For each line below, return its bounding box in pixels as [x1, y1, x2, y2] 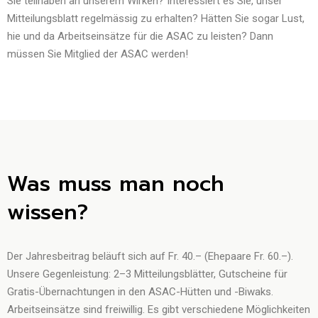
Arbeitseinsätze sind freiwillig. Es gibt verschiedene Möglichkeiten [7, 303, 310, 316]
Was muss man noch [7, 168, 224, 200]
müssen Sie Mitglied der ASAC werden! [7, 48, 188, 60]
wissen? [7, 196, 88, 229]
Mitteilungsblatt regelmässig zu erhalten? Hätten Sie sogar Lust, [7, 12, 305, 25]
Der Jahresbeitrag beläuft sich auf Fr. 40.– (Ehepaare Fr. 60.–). [7, 250, 293, 263]
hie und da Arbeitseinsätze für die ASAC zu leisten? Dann [7, 30, 273, 43]
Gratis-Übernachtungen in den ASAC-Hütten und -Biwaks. [7, 285, 273, 298]
